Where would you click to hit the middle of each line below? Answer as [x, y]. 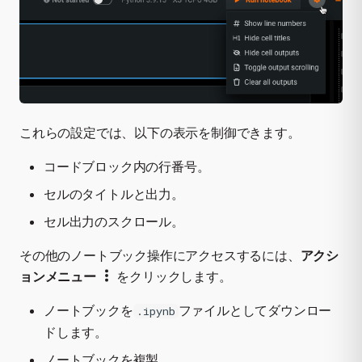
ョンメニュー [58, 276]
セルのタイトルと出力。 [114, 194]
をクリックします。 [173, 276]
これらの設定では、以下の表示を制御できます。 [160, 132]
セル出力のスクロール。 [114, 221]
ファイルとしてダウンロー [255, 310]
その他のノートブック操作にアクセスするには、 [160, 255]
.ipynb [156, 311]
